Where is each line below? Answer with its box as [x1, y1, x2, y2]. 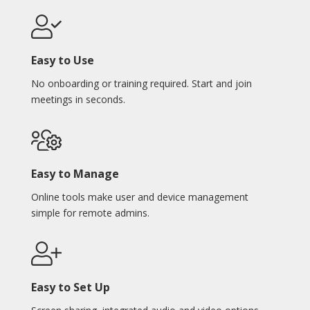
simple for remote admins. [30, 206, 149, 220]
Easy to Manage [30, 166, 119, 182]
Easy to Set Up [30, 280, 110, 295]
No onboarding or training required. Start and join [30, 77, 252, 91]
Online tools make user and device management [30, 190, 248, 204]
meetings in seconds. [30, 93, 125, 107]
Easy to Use [30, 53, 94, 69]
